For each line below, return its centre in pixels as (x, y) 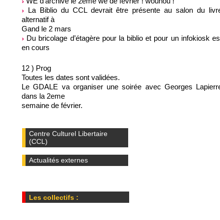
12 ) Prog (36, 68)
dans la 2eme (43, 96)
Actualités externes (59, 160)
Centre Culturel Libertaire (69, 134)
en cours (36, 47)
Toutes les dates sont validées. (71, 77)
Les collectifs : (54, 197)
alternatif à (38, 19)
